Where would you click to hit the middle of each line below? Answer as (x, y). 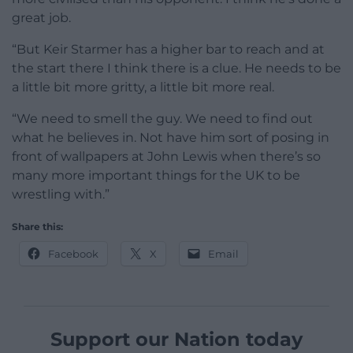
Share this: (37, 227)
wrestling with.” (61, 195)
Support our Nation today (176, 340)
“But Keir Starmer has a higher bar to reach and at (168, 50)
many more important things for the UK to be (156, 176)
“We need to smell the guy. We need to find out (162, 119)
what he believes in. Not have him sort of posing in (171, 138)
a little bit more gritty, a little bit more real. (143, 87)
